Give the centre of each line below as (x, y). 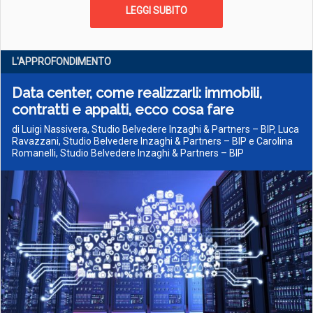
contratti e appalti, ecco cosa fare (123, 110)
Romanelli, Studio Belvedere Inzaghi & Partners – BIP (128, 153)
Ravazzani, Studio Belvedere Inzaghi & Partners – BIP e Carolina (152, 141)
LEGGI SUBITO (156, 10)
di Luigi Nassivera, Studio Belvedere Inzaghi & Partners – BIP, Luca (155, 129)
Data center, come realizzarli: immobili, (137, 93)
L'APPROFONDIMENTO (61, 61)
